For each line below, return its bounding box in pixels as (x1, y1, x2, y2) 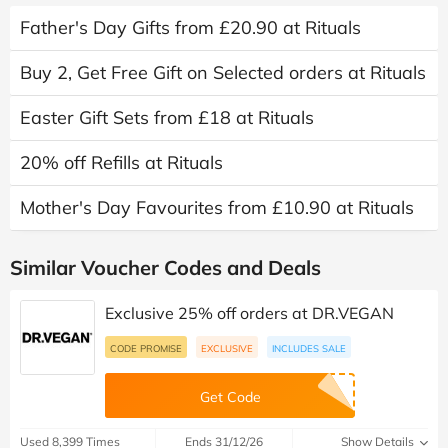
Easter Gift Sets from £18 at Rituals (20, 106, 314, 130)
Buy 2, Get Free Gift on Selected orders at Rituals (20, 61, 426, 85)
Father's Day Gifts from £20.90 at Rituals (20, 16, 361, 40)
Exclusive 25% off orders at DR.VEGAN (105, 303, 394, 324)
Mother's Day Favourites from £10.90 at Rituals (20, 196, 414, 220)
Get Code (199, 388, 261, 407)
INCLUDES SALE (272, 342, 346, 355)
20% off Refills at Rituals (20, 151, 223, 175)
